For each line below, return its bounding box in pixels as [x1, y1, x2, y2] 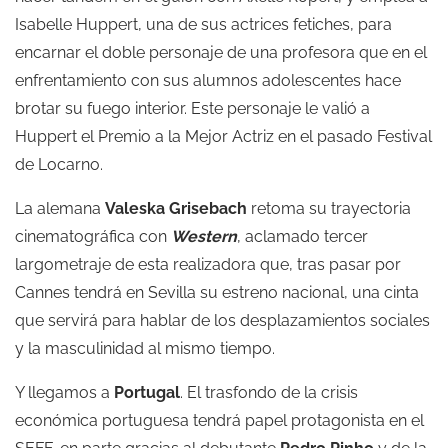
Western [171, 227, 237, 246]
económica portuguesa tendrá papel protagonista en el [15, 411, 424, 430]
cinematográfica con [15, 227, 171, 246]
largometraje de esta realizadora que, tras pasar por [15, 255, 401, 274]
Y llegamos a [15, 383, 114, 402]
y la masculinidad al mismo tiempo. [15, 339, 275, 358]
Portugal [114, 383, 180, 402]
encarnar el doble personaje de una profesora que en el [15, 43, 427, 62]
